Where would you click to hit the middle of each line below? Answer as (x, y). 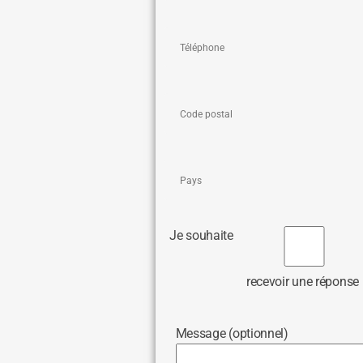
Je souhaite (192, 236)
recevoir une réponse (302, 282)
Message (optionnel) (220, 334)
